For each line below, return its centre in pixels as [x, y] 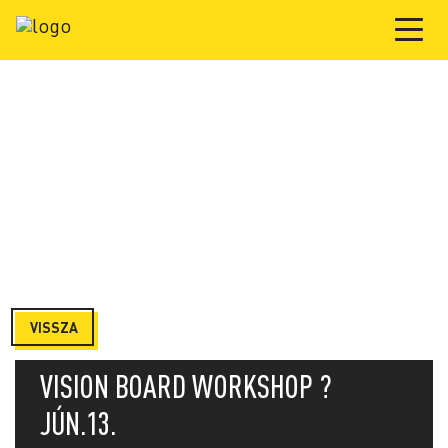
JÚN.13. [78, 423]
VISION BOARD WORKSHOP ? [186, 386]
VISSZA [54, 327]
